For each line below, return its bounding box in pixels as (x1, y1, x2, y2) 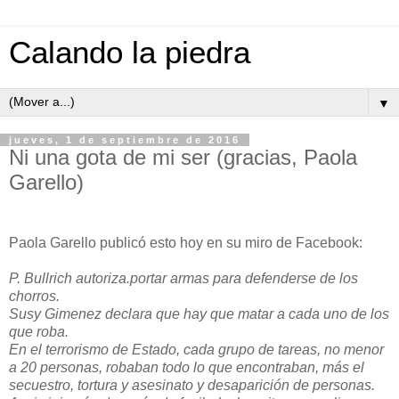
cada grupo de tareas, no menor (183, 341, 384, 357)
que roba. (9, 323, 69, 339)
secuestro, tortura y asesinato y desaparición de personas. (9, 377, 375, 393)
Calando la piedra (9, 36, 250, 69)
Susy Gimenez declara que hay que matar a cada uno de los (9, 305, 389, 322)
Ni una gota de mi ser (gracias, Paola (9, 145, 357, 169)
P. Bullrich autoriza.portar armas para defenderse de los (9, 270, 358, 286)
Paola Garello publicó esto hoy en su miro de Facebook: (9, 234, 362, 250)
